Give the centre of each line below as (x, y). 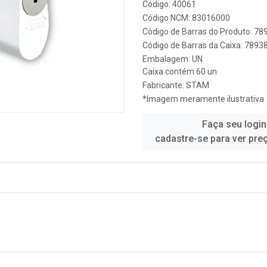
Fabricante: (164, 85)
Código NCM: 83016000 (186, 18)
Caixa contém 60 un (180, 72)
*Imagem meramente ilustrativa (203, 99)
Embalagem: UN (173, 59)
